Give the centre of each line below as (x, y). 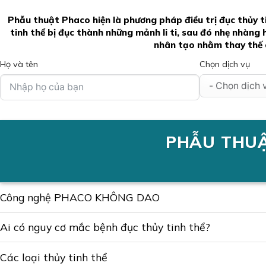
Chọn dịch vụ (225, 64)
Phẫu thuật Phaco (49, 20)
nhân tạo (174, 45)
